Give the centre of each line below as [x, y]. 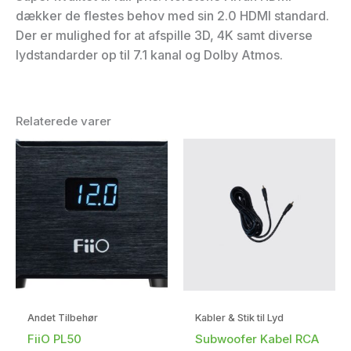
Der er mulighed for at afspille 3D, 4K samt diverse [164, 35]
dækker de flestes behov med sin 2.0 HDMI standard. [172, 15]
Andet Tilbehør [63, 318]
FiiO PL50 [54, 338]
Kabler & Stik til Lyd [239, 318]
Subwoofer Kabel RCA [257, 338]
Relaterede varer [63, 121]
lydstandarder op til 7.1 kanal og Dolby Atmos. [149, 54]
